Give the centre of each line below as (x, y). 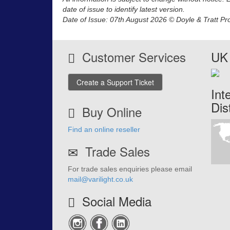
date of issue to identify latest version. (124, 9)
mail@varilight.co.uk (100, 179)
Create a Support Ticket (115, 82)
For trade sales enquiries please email (130, 169)
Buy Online (112, 112)
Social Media (113, 201)
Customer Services (134, 57)
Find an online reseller (104, 130)
